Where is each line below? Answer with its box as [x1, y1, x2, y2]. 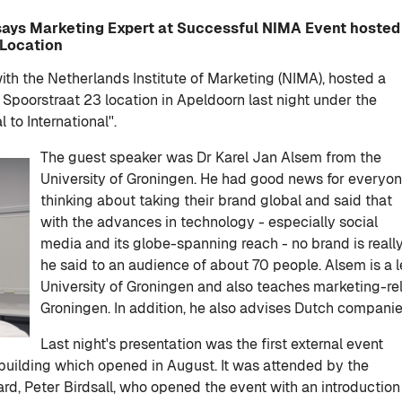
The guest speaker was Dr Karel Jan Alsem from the [40, 147, 381, 167]
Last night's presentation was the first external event [40, 334, 383, 354]
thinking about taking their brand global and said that [40, 190, 392, 210]
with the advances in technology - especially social [40, 212, 378, 232]
